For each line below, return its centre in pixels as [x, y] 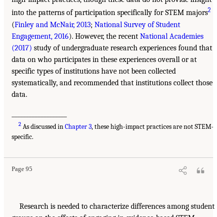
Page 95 [22, 169]
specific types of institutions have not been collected [94, 71]
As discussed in [43, 126]
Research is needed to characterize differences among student [117, 206]
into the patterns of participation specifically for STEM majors [110, 13]
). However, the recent [104, 36]
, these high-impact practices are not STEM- [153, 126]
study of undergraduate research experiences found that [122, 48]
